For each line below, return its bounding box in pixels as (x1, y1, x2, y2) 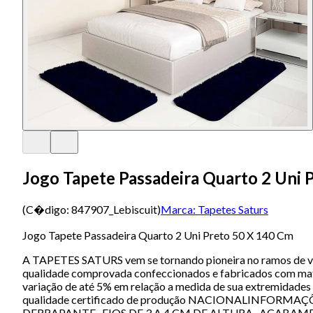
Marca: (161, 202, 196, 216)
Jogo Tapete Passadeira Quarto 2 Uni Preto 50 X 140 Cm (22, 228, 293, 242)
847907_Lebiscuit (71, 202, 157, 216)
